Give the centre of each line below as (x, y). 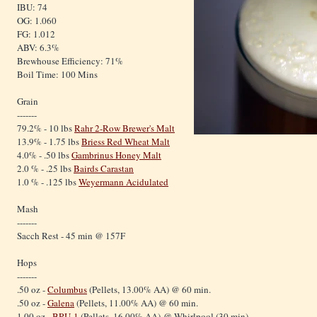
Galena (61, 303)
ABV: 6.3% (38, 48)
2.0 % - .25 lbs (45, 169)
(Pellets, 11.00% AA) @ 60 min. (136, 303)
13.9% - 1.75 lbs (49, 142)
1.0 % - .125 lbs (48, 182)
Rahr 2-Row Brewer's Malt (125, 128)
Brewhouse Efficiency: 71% (70, 61)
